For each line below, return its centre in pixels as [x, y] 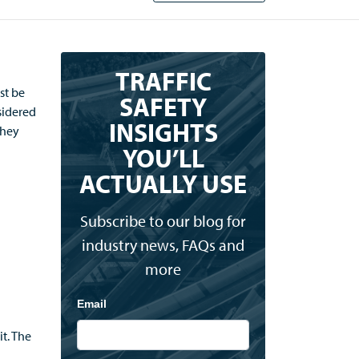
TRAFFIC [163, 81]
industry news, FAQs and [163, 245]
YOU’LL [163, 158]
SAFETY [163, 107]
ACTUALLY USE [163, 184]
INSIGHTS [163, 132]
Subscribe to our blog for [163, 221]
